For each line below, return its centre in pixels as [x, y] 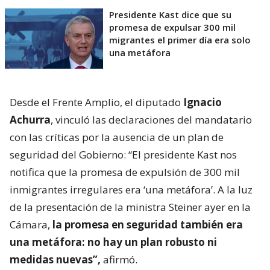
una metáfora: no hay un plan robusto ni [113, 242]
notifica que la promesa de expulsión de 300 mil [125, 172]
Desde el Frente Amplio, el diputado [96, 102]
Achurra [30, 119]
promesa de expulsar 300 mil [172, 27]
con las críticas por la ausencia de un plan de [117, 137]
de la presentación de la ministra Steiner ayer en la [130, 207]
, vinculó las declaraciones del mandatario [151, 119]
